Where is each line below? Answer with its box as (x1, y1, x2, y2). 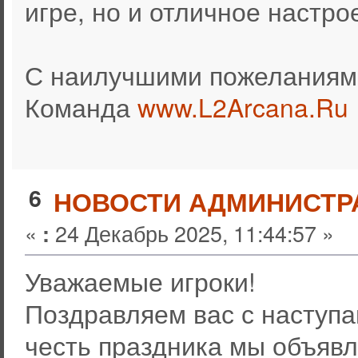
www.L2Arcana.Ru (137, 89, 348, 125)
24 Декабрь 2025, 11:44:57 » (49, 217, 334, 249)
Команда (24, 89, 137, 125)
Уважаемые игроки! (24, 263, 256, 300)
